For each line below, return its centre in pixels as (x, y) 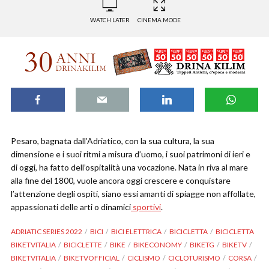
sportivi (146, 207)
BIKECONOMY (158, 245)
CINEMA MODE (159, 20)
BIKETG (202, 245)
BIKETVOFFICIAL (92, 258)
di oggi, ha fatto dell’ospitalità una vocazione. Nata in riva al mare (129, 168)
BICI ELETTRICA (136, 232)
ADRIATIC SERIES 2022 (47, 232)
